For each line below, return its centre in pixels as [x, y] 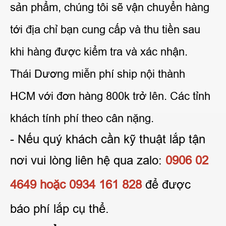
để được [166, 184]
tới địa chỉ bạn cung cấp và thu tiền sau [105, 29]
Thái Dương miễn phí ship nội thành [98, 74]
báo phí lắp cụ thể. [60, 208]
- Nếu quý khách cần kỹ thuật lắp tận [108, 139]
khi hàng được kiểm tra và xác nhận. [99, 51]
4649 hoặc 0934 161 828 [76, 184]
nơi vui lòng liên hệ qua [73, 160]
